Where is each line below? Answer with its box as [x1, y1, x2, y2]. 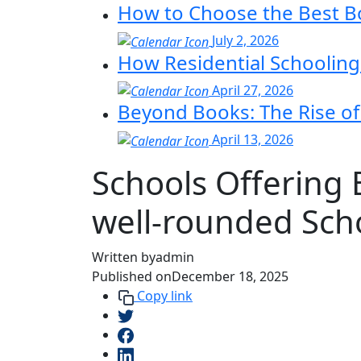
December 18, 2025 [172, 268, 288, 286]
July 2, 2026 [212, 31, 279, 49]
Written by [92, 248, 156, 267]
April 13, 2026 [212, 131, 293, 149]
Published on [92, 268, 172, 286]
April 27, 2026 [212, 81, 293, 99]
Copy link [137, 287, 193, 305]
